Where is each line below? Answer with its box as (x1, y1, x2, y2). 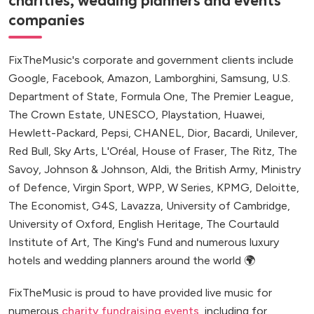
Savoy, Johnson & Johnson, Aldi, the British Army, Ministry (8, 163, 301, 177)
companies (8, 11, 85, 30)
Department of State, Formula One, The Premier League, (8, 90, 294, 104)
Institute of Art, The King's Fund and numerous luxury (8, 235, 279, 250)
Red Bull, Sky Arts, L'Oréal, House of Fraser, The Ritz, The (8, 144, 297, 158)
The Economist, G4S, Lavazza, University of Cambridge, (8, 199, 290, 213)
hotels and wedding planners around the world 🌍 (8, 254, 255, 268)
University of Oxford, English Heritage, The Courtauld (8, 217, 279, 231)
